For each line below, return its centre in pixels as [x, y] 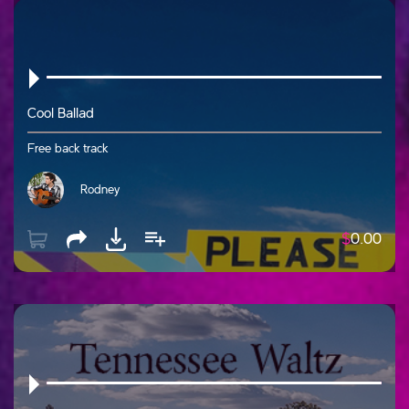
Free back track [68, 148]
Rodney [100, 189]
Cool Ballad [61, 114]
